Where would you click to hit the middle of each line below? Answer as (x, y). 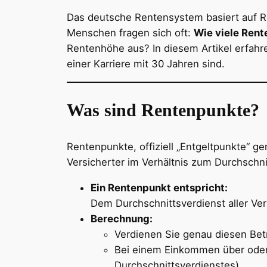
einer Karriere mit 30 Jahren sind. (146, 63)
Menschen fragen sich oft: (130, 32)
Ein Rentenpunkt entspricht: (159, 187)
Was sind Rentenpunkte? (163, 111)
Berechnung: (122, 218)
